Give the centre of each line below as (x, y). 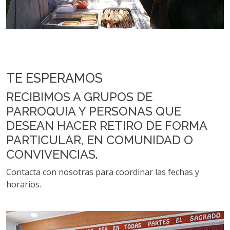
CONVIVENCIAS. (52, 154)
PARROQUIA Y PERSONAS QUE (94, 111)
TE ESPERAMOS (54, 78)
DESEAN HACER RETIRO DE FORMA (107, 125)
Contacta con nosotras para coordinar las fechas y (103, 172)
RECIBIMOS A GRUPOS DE (79, 97)
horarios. (24, 184)
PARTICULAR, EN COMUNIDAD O (100, 140)
